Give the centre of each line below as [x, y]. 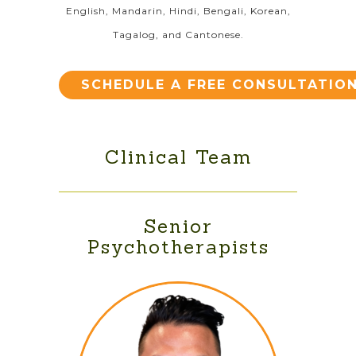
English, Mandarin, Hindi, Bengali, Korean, [178, 11]
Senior [178, 226]
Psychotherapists [178, 247]
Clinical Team [178, 157]
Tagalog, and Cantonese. [178, 35]
